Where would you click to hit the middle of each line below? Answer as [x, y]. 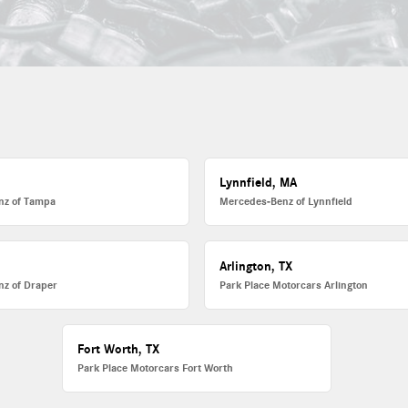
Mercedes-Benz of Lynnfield [286, 202]
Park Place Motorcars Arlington [294, 285]
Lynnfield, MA [259, 183]
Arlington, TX [256, 266]
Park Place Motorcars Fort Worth [156, 367]
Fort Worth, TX [119, 349]
